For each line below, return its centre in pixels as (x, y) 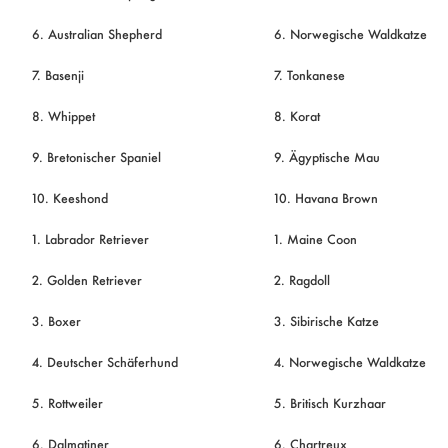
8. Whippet (63, 115)
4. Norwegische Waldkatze (349, 361)
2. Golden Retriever (86, 279)
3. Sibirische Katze (326, 320)
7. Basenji (57, 74)
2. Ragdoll (301, 279)
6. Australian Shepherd (96, 33)
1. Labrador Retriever (90, 238)
